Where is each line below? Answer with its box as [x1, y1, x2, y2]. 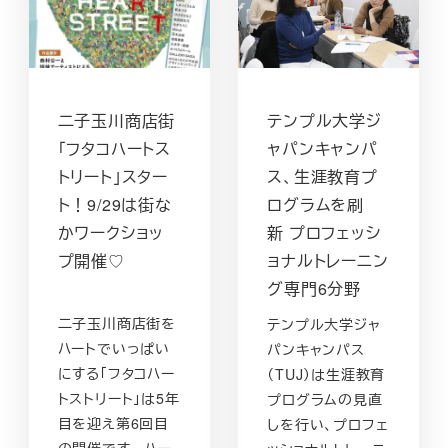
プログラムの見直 [267, 389, 383, 410]
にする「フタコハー [57, 362, 175, 383]
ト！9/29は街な [57, 192, 172, 216]
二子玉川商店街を [57, 312, 176, 333]
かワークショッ [57, 220, 165, 244]
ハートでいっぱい [57, 337, 170, 358]
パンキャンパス [267, 339, 365, 360]
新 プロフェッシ [267, 220, 381, 244]
